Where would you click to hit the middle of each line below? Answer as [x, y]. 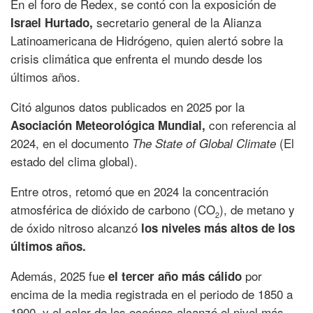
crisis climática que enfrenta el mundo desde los [137, 59]
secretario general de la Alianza [179, 22]
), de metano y [257, 210]
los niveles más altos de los [218, 228]
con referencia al [253, 125]
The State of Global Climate [206, 144]
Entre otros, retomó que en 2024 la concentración [139, 191]
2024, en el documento [71, 143]
